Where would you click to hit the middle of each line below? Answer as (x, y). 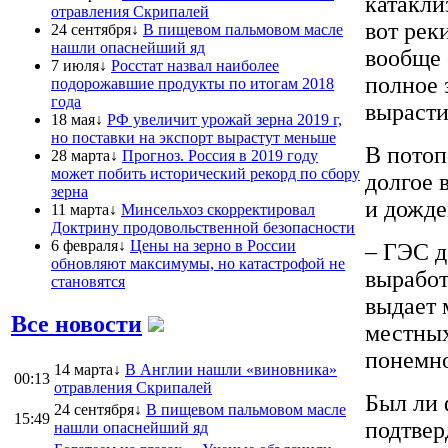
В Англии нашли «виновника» (231, 369)
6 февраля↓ (88, 245)
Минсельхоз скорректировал (218, 209)
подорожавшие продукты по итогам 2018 (192, 83)
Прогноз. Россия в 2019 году (220, 155)
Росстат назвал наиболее (195, 65)
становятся (88, 281)
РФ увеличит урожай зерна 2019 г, (224, 119)
